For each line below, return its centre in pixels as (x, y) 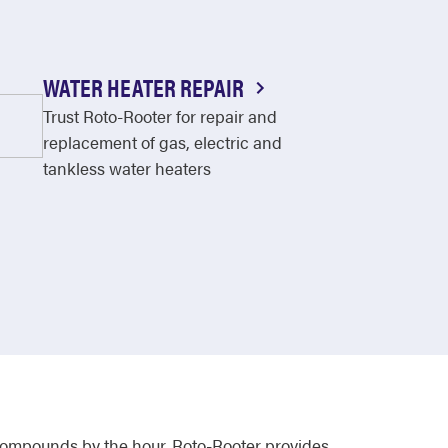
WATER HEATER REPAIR (146, 87)
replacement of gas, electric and (163, 142)
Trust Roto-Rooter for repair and (160, 116)
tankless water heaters (127, 168)
